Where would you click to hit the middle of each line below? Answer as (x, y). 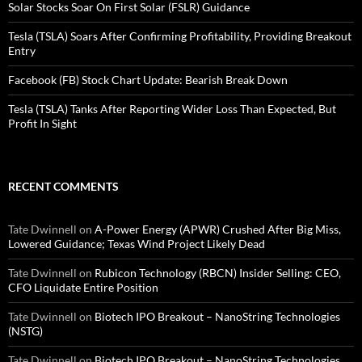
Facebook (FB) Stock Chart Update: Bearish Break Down (148, 80)
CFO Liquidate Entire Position (83, 288)
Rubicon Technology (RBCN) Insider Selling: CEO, (218, 273)
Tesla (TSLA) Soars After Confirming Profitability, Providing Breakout (180, 36)
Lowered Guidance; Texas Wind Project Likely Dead (137, 244)
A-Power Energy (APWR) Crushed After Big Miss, (218, 229)
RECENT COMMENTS (63, 187)
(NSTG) (25, 331)
